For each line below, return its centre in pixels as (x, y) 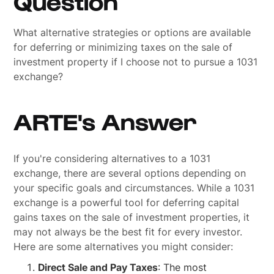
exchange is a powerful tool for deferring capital (127, 202)
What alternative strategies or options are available (132, 32)
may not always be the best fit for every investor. (128, 232)
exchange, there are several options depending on (130, 173)
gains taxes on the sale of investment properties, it (132, 217)
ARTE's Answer (106, 120)
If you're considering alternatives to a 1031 (112, 158)
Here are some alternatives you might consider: (124, 246)
